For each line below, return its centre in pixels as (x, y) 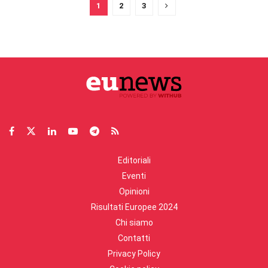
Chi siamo (134, 223)
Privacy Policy (134, 254)
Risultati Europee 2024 (134, 207)
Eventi (134, 176)
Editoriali (134, 161)
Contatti (134, 238)
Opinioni (134, 192)
